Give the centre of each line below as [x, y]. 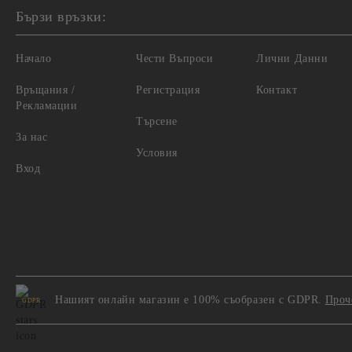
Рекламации [47, 106]
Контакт [277, 90]
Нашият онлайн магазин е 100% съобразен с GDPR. [189, 300]
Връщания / [46, 90]
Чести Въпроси [175, 59]
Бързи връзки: [61, 16]
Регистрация [168, 90]
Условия [157, 153]
